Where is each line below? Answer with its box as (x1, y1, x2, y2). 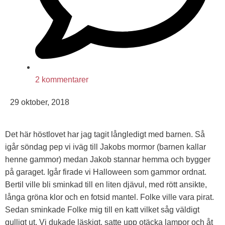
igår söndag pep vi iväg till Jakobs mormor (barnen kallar (5, 143, 206, 152)
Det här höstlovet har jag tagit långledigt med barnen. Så (5, 130, 205, 139)
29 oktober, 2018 (10, 97, 69, 106)
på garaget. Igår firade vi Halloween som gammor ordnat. (5, 168, 206, 177)
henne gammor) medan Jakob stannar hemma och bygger (5, 155, 210, 164)
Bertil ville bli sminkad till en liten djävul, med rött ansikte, (5, 180, 207, 189)
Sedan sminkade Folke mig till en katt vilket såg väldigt (5, 205, 199, 214)
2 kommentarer (35, 75, 88, 84)
